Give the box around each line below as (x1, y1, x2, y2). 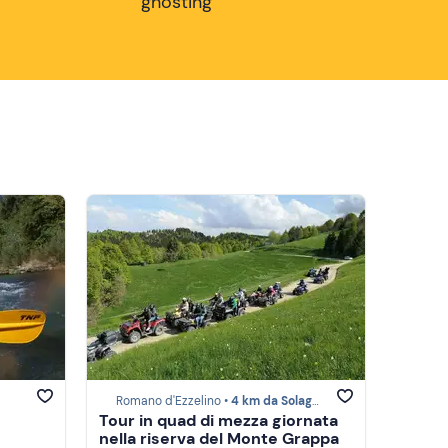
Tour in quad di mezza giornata (99, 410, 338, 432)
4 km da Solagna (231, 393, 312, 410)
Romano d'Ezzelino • (116, 393, 231, 410)
